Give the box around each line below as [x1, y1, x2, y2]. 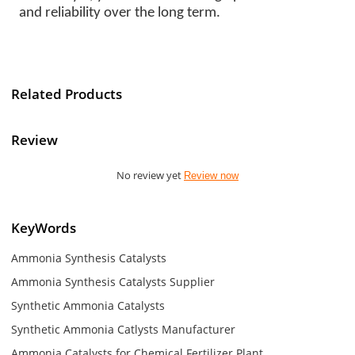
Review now [184, 169, 239, 181]
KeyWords [11, 218, 77, 238]
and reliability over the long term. [19, 5, 221, 21]
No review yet [116, 167, 184, 182]
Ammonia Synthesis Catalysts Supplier [11, 273, 216, 289]
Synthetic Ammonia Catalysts [11, 297, 166, 313]
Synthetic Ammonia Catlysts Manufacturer [11, 321, 236, 337]
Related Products [11, 84, 123, 104]
